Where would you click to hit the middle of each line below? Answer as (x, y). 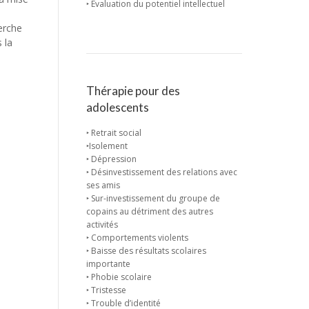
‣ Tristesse (106, 290)
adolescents (117, 107)
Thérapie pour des (133, 91)
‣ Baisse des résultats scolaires (146, 251)
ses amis (103, 185)
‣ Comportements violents (137, 238)
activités (102, 225)
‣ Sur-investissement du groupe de (153, 198)
